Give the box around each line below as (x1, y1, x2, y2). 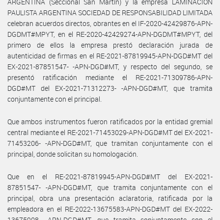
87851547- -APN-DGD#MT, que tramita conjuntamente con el (7, 182, 213, 192)
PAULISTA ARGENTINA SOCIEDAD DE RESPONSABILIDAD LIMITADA (7, 7, 213, 17)
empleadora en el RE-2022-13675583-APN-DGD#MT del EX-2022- (7, 204, 213, 214)
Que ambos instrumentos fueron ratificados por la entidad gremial (7, 116, 213, 126)
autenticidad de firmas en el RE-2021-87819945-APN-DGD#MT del (7, 51, 213, 60)
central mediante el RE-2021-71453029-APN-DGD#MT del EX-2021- (7, 127, 213, 137)
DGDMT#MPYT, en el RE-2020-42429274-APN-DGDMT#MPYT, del (7, 29, 213, 39)
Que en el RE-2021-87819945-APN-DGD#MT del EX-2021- (7, 171, 213, 181)
